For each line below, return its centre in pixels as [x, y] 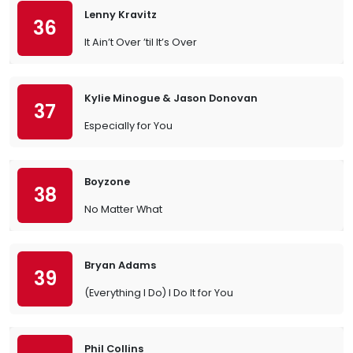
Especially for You [128, 126]
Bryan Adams [120, 265]
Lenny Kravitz [121, 15]
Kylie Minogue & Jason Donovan [171, 98]
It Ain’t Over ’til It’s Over [141, 42]
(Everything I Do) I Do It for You [159, 293]
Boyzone [107, 182]
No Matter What [123, 209]
